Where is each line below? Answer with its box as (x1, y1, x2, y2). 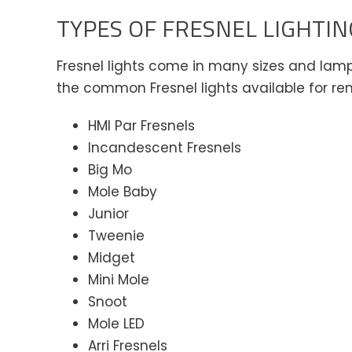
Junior (87, 204, 129, 223)
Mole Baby (87, 182, 157, 201)
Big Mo (87, 160, 132, 179)
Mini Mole (87, 270, 149, 289)
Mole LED (87, 314, 145, 333)
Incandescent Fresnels (87, 138, 241, 157)
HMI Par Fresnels (87, 116, 195, 135)
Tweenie (87, 226, 145, 245)
